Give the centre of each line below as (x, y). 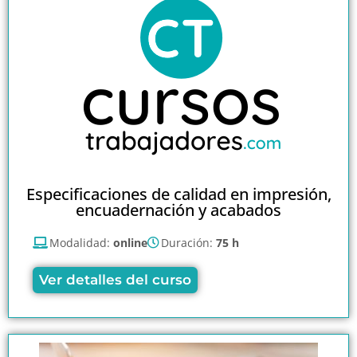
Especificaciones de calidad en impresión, (178, 194)
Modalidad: (81, 243)
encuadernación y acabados (178, 210)
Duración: (188, 243)
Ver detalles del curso (115, 280)
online (130, 243)
